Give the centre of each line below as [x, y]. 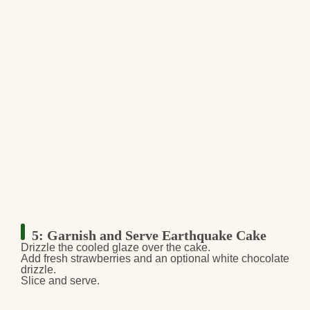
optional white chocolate [230, 259]
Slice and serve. [60, 281]
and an [151, 259]
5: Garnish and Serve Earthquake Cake [149, 236]
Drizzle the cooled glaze [80, 248]
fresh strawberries [87, 259]
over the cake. [175, 248]
